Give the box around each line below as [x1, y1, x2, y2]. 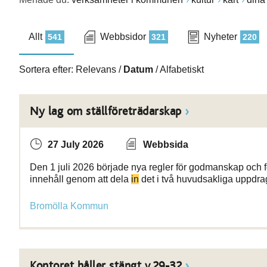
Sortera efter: [19, 64, 76, 74]
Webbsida [143, 139, 188, 150]
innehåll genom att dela [30, 174, 131, 184]
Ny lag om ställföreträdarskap [30, 105, 182, 117]
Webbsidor [100, 32, 146, 42]
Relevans [76, 64, 116, 74]
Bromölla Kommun [30, 201, 108, 211]
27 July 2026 [48, 139, 104, 150]
